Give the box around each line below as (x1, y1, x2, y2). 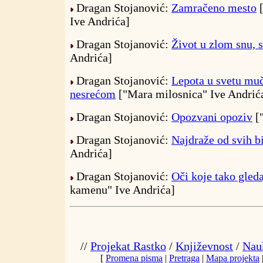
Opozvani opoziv (171, 110, 252, 124)
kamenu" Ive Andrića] (70, 183, 175, 197)
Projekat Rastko (90, 240, 166, 253)
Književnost (176, 240, 233, 253)
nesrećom (70, 87, 116, 101)
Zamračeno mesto (171, 1, 257, 15)
